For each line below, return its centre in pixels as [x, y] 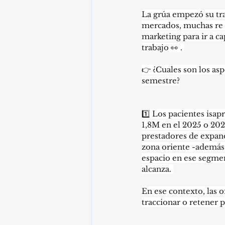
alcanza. [157, 169]
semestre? [161, 81]
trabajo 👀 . [163, 47]
